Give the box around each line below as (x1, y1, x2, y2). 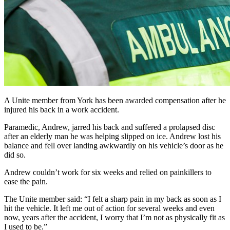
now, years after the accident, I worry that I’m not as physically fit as (4, 213, 225, 222)
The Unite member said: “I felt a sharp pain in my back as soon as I (4, 194, 221, 203)
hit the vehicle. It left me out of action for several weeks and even (4, 203, 215, 213)
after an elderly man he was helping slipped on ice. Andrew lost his (4, 131, 221, 141)
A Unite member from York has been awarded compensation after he (4, 95, 226, 105)
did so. (4, 150, 28, 159)
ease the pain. (4, 177, 48, 186)
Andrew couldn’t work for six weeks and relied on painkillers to (4, 167, 212, 177)
